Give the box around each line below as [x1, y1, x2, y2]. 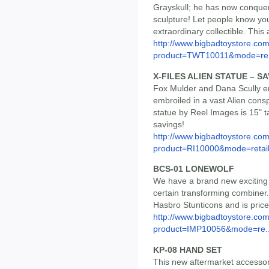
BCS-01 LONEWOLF [153, 164, 234, 174]
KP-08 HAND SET [153, 244, 222, 255]
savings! [153, 119, 184, 129]
